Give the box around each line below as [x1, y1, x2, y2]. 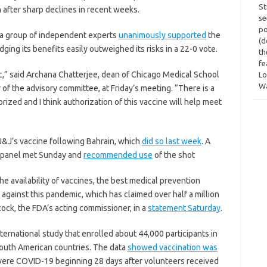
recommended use [83, 150, 153, 160]
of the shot [152, 150, 195, 160]
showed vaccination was [127, 243, 218, 253]
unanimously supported [118, 30, 206, 41]
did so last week [141, 136, 201, 147]
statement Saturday [147, 203, 221, 213]
